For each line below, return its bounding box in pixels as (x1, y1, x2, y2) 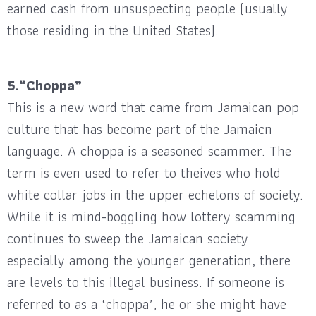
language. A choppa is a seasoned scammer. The (7, 139, 291, 162)
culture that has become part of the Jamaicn (7, 117, 272, 140)
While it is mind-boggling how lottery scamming (7, 205, 296, 228)
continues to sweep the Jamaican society (7, 226, 248, 250)
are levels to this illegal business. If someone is (7, 270, 284, 293)
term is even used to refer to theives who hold (7, 161, 281, 184)
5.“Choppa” (7, 73, 82, 97)
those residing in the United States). (7, 18, 219, 42)
